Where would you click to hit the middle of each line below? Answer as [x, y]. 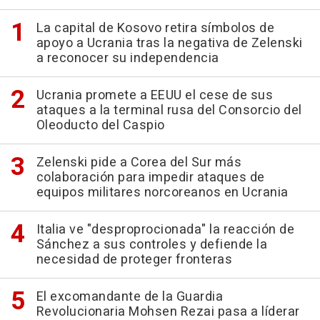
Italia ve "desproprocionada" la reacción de [165, 230]
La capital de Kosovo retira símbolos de [155, 29]
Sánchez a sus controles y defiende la [151, 245]
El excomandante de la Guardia [129, 297]
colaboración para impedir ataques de [150, 178]
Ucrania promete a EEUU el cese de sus [154, 96]
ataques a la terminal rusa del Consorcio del [169, 111]
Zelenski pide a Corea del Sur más [139, 163]
